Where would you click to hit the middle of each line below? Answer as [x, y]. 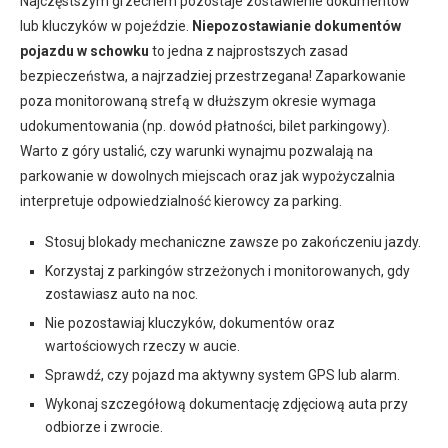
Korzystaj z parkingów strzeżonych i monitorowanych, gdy [227, 270]
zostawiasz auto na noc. [121, 293]
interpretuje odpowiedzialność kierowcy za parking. [181, 200]
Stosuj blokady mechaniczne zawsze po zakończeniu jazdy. [233, 241]
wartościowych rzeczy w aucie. [142, 345]
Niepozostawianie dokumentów [296, 25]
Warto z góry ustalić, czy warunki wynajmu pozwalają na [196, 150]
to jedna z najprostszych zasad [248, 50]
